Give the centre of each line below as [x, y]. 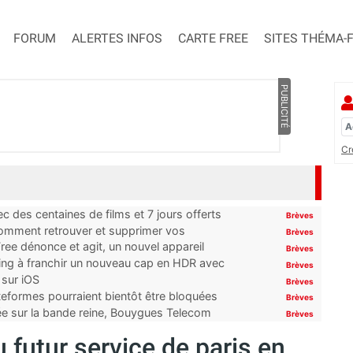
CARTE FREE [213, 39]
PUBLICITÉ [284, 107]
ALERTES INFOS [117, 39]
